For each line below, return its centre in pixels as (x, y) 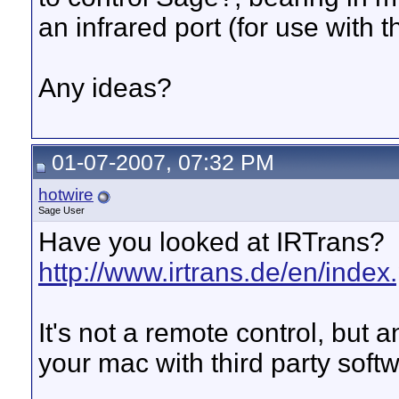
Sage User (61, 210)
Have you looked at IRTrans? (212, 242)
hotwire (66, 195)
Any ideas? (105, 88)
